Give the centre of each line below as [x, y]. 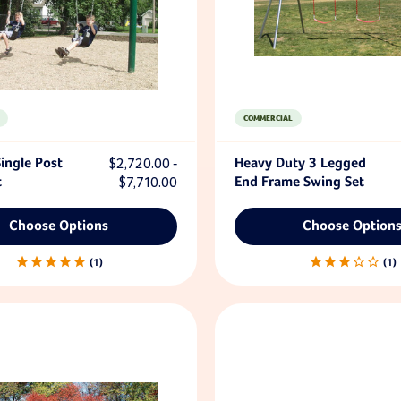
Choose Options [59, 226]
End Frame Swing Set [299, 183]
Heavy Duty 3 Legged [300, 164]
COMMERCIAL [268, 118]
